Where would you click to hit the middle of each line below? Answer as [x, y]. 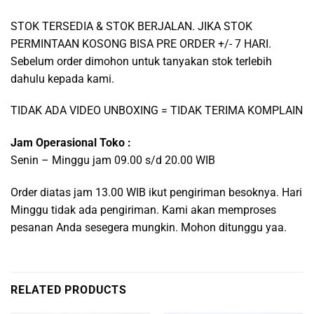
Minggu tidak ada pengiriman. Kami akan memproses [143, 210]
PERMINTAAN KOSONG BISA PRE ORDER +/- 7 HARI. [141, 43]
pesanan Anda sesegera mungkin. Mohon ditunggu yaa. [149, 228]
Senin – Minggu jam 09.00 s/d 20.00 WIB [113, 161]
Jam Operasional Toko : [71, 143]
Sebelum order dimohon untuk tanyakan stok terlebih [141, 61]
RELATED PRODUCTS [69, 289]
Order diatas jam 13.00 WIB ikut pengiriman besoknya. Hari [156, 193]
